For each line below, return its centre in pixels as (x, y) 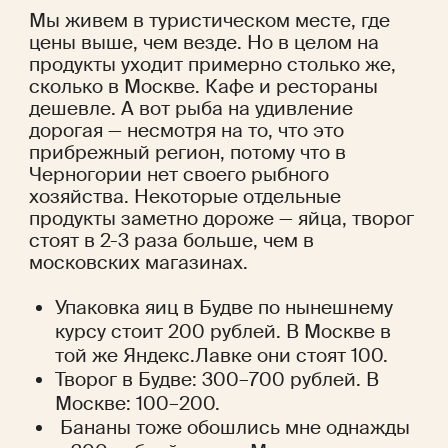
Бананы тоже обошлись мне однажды (233, 428)
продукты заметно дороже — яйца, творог (221, 219)
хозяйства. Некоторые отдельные (184, 197)
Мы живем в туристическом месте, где (209, 21)
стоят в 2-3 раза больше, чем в (171, 241)
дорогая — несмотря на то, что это (186, 131)
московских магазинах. (138, 263)
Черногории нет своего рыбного (178, 175)
